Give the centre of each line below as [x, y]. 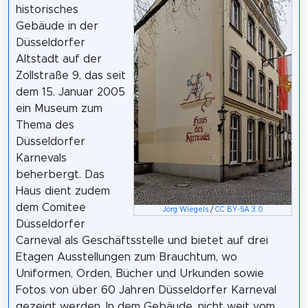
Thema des [45, 125]
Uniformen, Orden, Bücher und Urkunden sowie [140, 274]
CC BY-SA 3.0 [240, 210]
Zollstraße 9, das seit [70, 76]
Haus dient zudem [63, 191]
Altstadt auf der [58, 59]
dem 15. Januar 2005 [70, 92]
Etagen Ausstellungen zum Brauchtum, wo [126, 257]
